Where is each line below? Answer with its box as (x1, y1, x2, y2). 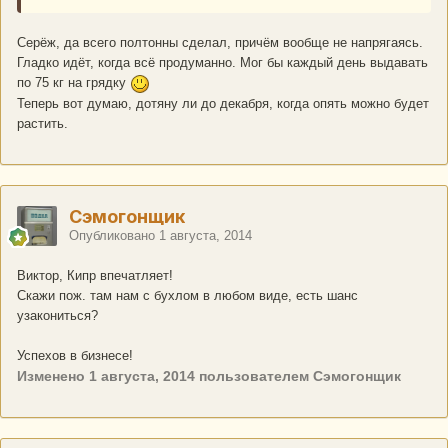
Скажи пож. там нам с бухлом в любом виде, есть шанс (17, 288, 358, 304)
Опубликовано (69, 228, 159, 244)
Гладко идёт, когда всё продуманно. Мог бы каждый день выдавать (17, 55, 428, 71)
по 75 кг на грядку (17, 75, 130, 91)
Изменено (17, 368, 89, 385)
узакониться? (17, 308, 98, 324)
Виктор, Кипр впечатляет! (17, 268, 173, 284)
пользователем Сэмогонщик (195, 368, 401, 385)
